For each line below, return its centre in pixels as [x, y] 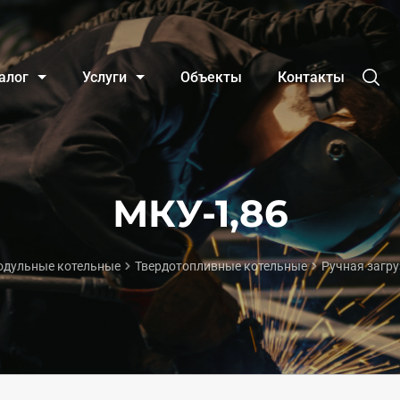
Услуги [104, 77]
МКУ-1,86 [200, 213]
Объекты [211, 77]
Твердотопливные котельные [221, 266]
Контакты [311, 77]
